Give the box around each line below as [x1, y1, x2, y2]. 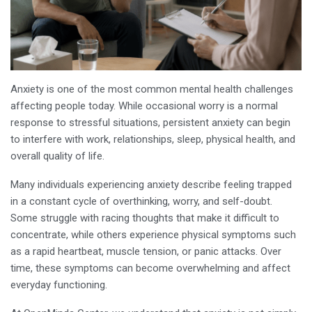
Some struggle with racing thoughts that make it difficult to [10, 211, 279, 224]
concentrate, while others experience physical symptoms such [10, 228, 296, 241]
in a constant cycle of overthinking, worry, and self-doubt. [10, 194, 272, 208]
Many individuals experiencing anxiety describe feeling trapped [10, 178, 292, 191]
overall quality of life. [10, 149, 104, 162]
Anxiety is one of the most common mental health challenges [10, 82, 293, 95]
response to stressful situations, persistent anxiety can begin [10, 116, 290, 129]
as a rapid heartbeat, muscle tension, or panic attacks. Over [10, 244, 281, 258]
